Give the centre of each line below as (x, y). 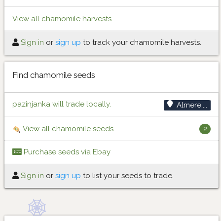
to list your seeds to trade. (127, 176)
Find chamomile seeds (54, 75)
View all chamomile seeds (67, 129)
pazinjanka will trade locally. (62, 104)
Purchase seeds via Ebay (66, 152)
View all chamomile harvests (62, 18)
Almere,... (192, 105)
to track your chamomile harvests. (141, 43)
